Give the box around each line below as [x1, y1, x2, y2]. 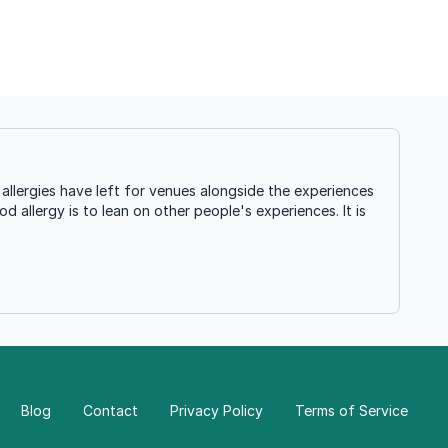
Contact [83, 401, 138, 419]
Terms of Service [295, 401, 408, 419]
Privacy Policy [170, 401, 263, 419]
